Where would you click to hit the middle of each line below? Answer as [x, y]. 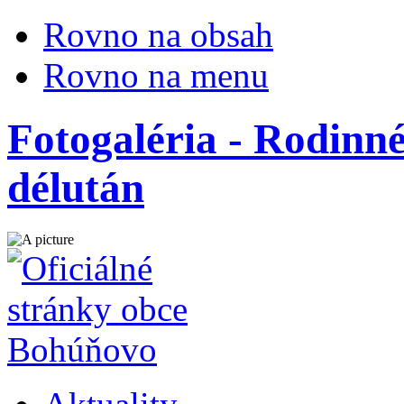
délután [76, 188]
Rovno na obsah [158, 35]
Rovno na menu [156, 75]
